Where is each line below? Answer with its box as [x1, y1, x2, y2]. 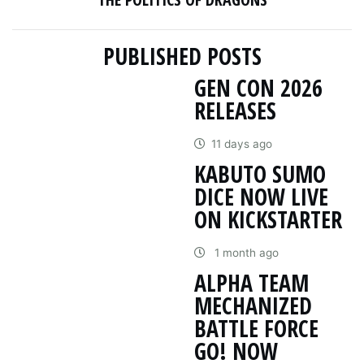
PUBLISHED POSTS [102, 40, 262, 71]
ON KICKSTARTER [194, 203, 342, 235]
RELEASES [194, 94, 276, 126]
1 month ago [210, 245, 279, 259]
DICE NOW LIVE [194, 180, 328, 212]
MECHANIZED [194, 289, 312, 321]
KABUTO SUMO [194, 158, 326, 189]
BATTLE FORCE [194, 312, 318, 344]
